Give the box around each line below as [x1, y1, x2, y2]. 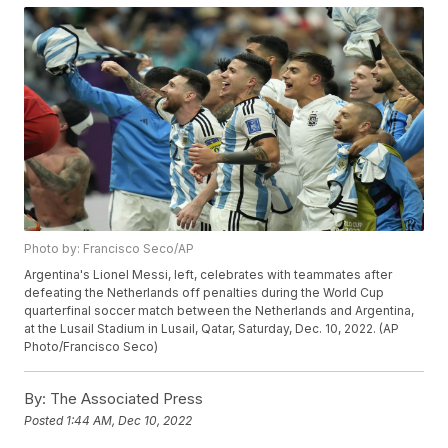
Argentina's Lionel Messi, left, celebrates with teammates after [24, 267, 393, 283]
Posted [24, 412, 67, 428]
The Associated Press [46, 389, 204, 409]
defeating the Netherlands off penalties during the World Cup [24, 285, 385, 301]
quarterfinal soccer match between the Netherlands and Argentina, [24, 303, 415, 319]
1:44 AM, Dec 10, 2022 [66, 412, 193, 428]
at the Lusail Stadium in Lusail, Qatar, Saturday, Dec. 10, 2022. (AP [24, 321, 400, 337]
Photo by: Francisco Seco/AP [24, 241, 195, 257]
